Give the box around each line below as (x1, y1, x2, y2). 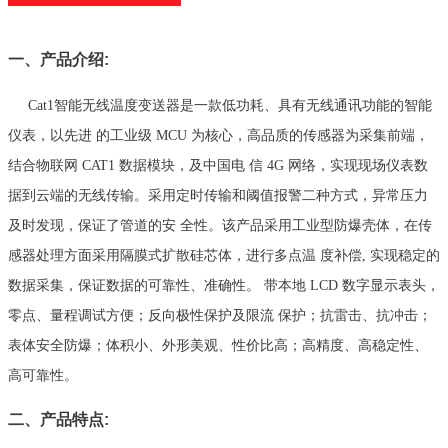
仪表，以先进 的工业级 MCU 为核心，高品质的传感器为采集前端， (8, 128, 429, 144)
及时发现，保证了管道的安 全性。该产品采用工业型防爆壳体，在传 (8, 218, 432, 234)
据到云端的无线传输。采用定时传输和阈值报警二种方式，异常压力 (8, 188, 428, 204)
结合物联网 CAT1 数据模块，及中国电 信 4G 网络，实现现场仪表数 (8, 158, 428, 174)
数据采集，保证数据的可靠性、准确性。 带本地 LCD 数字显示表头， (8, 278, 440, 294)
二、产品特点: (8, 411, 109, 429)
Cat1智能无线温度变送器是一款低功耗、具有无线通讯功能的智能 (28, 98, 432, 114)
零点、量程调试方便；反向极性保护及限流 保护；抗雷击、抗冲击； (8, 308, 432, 324)
